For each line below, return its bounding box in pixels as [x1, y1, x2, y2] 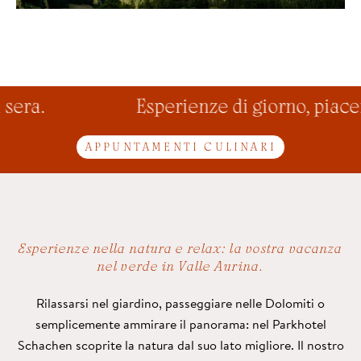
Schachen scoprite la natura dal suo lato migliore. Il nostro [17, 335, 344, 354]
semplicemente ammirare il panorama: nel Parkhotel [35, 314, 326, 333]
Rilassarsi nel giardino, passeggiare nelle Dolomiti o [36, 293, 325, 312]
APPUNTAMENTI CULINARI [84, 143, 277, 155]
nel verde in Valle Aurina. [97, 260, 264, 274]
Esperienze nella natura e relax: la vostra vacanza [18, 243, 343, 256]
